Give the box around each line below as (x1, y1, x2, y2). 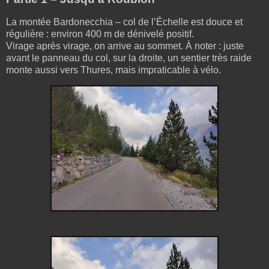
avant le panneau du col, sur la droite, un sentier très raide (6, 52, 252, 63)
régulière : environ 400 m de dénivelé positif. (6, 28, 194, 39)
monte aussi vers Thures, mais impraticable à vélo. (6, 64, 221, 75)
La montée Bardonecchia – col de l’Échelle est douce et (6, 16, 243, 27)
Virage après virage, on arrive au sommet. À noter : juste (6, 40, 244, 51)
